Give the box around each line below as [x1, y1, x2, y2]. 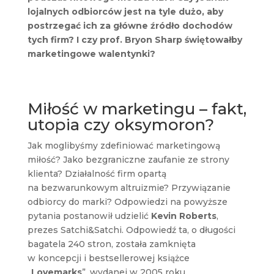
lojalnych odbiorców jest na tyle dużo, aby [27, 6, 223, 17]
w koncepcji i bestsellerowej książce [27, 252, 190, 264]
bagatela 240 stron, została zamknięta [27, 238, 196, 250]
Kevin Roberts [150, 210, 217, 221]
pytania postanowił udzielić [27, 210, 151, 221]
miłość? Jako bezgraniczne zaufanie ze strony [27, 154, 229, 165]
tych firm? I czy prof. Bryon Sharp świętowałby [27, 34, 242, 45]
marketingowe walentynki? [27, 48, 155, 59]
